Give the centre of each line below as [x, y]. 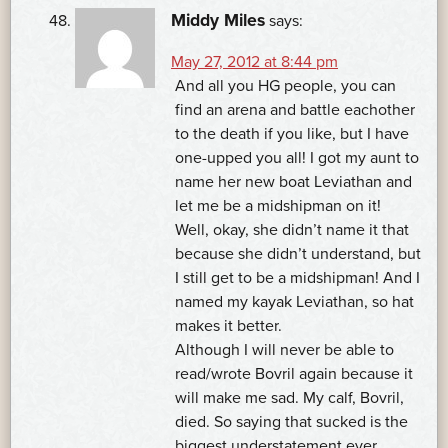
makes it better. [228, 326]
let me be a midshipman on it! [278, 206]
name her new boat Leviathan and [293, 182]
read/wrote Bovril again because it [294, 374]
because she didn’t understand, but [298, 254]
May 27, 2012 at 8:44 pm [254, 62]
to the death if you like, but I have [292, 134]
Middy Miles [218, 21]
